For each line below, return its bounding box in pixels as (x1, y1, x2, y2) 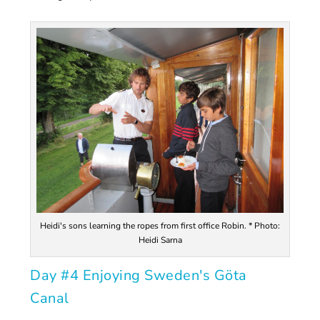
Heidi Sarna (138, 234, 182, 246)
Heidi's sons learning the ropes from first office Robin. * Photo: (40, 219, 280, 231)
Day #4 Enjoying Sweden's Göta (30, 265, 247, 285)
